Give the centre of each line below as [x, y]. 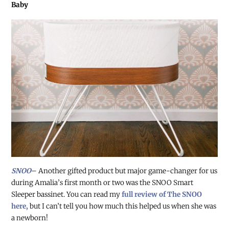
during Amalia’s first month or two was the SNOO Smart [102, 183]
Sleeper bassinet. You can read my [67, 195]
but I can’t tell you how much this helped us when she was [123, 207]
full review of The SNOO [162, 195]
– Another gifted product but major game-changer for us [124, 171]
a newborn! [30, 218]
